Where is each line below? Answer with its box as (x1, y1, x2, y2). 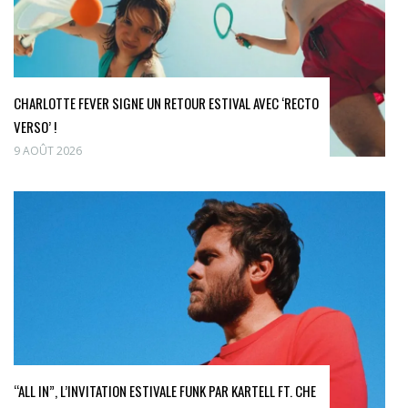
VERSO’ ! (14, 116, 56, 137)
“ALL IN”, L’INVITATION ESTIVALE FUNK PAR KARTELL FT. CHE (14, 381, 316, 402)
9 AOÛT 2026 (14, 142, 82, 158)
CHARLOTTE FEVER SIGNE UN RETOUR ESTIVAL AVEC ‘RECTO (14, 92, 319, 113)
